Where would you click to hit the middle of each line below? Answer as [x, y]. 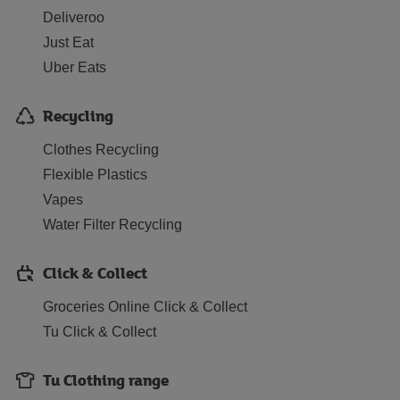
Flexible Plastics [95, 175]
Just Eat [68, 42]
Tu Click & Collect [100, 332]
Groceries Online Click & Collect [145, 307]
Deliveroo [74, 17]
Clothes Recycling [101, 150]
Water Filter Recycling [112, 225]
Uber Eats [75, 67]
